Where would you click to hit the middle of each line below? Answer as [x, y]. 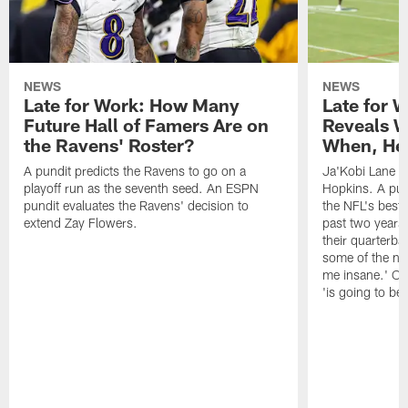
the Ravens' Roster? [109, 145]
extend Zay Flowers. [81, 223]
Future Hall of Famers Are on [147, 125]
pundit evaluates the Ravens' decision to [137, 206]
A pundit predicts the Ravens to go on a [135, 171]
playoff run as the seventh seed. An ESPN [142, 189]
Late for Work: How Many [132, 105]
